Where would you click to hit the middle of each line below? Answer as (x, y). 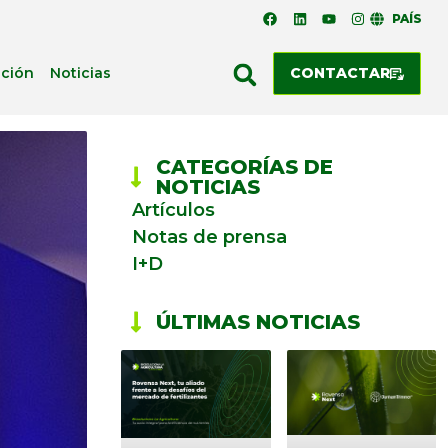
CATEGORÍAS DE (244, 167)
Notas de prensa (209, 237)
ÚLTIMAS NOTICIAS (258, 322)
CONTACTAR (339, 73)
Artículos (173, 210)
